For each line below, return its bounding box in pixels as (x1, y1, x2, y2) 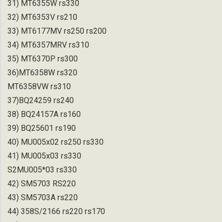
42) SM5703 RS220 (7, 178, 76, 188)
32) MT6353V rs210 (7, 12, 77, 22)
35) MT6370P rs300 (7, 54, 78, 63)
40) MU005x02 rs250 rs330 (7, 137, 104, 147)
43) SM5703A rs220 (7, 192, 78, 202)
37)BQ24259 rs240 (7, 95, 74, 105)
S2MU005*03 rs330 (7, 165, 77, 174)
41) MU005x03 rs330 (7, 151, 81, 161)
